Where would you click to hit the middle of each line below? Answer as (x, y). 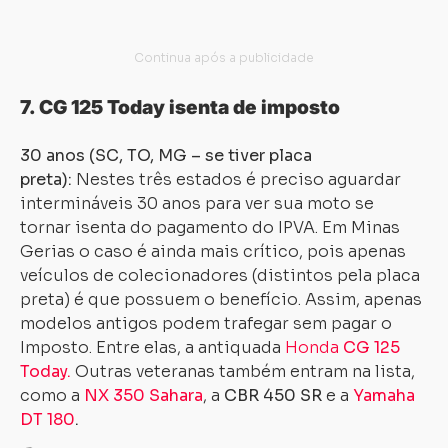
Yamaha (384, 395)
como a (52, 395)
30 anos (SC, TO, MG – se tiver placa (166, 155)
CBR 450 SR (275, 395)
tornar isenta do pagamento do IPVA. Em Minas (210, 227)
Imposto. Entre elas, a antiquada (152, 347)
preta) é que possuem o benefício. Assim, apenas (221, 299)
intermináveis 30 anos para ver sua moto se (197, 203)
